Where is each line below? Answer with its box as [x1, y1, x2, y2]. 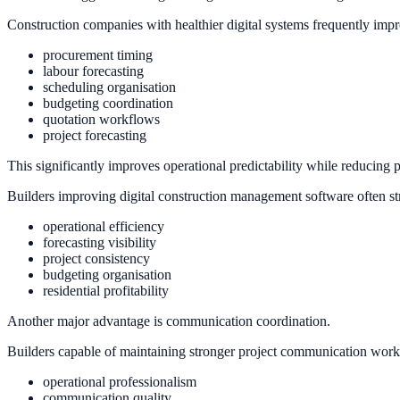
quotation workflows [43, 112, 160, 128]
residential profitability [43, 283, 169, 299]
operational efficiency [43, 219, 164, 235]
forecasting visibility [43, 235, 156, 251]
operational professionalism [43, 374, 196, 390]
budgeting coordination [43, 96, 173, 112]
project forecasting [43, 128, 146, 144]
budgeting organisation [43, 267, 171, 283]
